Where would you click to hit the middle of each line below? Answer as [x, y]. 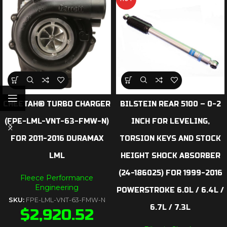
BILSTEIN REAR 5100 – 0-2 [170, 104]
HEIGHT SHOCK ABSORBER [170, 156]
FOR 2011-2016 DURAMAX [57, 138]
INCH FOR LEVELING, [170, 121]
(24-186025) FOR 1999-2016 [170, 173]
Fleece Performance [57, 178]
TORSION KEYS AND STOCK [170, 138]
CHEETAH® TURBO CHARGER [57, 104]
